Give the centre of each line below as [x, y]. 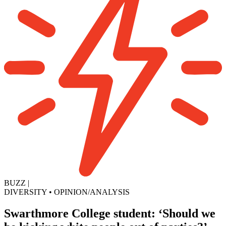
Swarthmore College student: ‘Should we [110, 213]
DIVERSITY [25, 192]
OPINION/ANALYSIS [92, 192]
